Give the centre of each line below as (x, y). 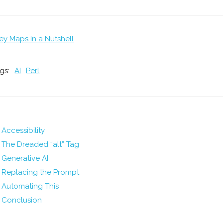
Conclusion (21, 200)
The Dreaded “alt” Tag (40, 144)
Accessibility (23, 130)
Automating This (30, 186)
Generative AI (25, 158)
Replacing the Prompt (40, 172)
